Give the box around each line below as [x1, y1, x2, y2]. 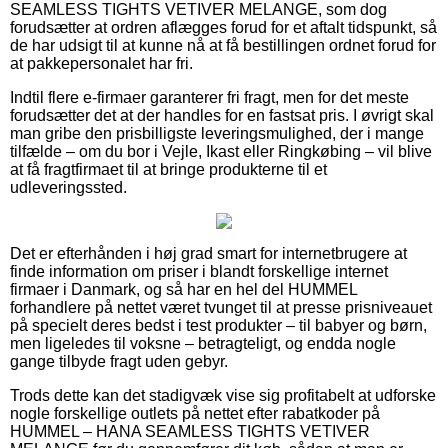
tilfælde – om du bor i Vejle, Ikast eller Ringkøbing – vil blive [10, 142, 432, 160]
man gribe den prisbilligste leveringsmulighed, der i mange [10, 124, 424, 142]
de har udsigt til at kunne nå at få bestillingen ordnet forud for [10, 36, 436, 54]
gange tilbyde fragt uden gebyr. [10, 352, 228, 370]
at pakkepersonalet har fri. [10, 54, 193, 72]
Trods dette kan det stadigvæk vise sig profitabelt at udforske [10, 386, 436, 404]
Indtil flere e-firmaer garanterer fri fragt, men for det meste [10, 88, 409, 106]
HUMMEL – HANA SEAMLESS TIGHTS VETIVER [10, 422, 370, 440]
